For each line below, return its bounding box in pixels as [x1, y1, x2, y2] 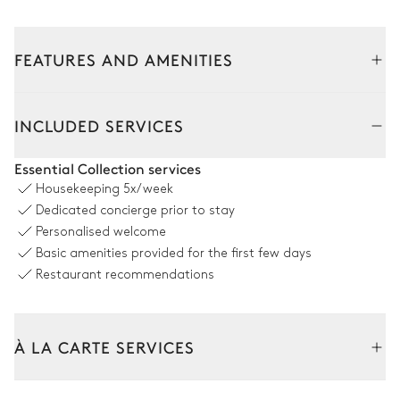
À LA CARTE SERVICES [14, 336, 195, 358]
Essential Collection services [14, 158, 201, 178]
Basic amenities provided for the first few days [36, 246, 312, 259]
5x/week [123, 182, 173, 195]
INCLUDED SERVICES [14, 114, 184, 137]
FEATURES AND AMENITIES [14, 48, 233, 71]
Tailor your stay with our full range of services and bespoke [14, 382, 362, 394]
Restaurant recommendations [36, 268, 214, 280]
